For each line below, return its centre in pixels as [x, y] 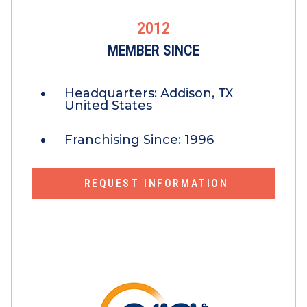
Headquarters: [112, 93]
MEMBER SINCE [153, 50]
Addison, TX [197, 93]
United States [108, 106]
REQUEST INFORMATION [156, 183]
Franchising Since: [124, 140]
